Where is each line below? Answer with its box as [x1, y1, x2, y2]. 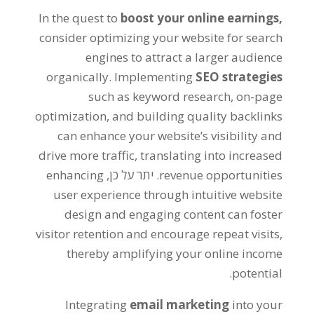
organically [46, 68, 109, 85]
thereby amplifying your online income [67, 245, 283, 261]
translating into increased [140, 146, 283, 163]
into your [232, 296, 283, 313]
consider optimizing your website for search [39, 29, 283, 46]
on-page [236, 88, 283, 104]
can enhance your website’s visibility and [57, 127, 283, 144]
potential [232, 264, 283, 281]
